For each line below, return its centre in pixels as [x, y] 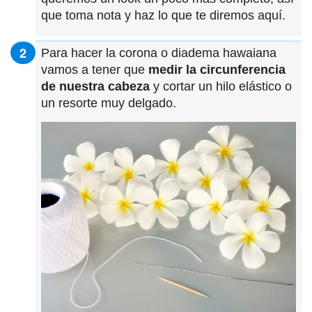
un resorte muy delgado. [109, 103]
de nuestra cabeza [97, 86]
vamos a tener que [95, 69]
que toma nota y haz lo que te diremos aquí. [163, 15]
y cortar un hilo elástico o [223, 86]
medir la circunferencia [217, 69]
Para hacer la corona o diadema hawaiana [159, 53]
